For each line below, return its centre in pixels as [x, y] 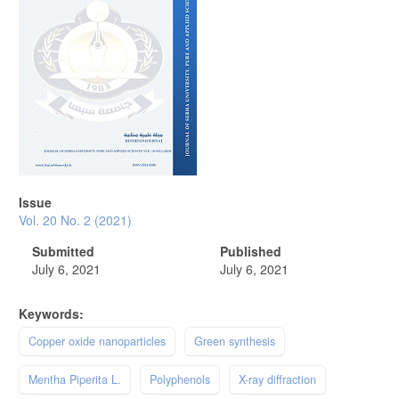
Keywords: [51, 313]
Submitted [63, 251]
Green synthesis [235, 341]
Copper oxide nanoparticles [97, 341]
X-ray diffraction [277, 379]
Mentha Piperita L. [75, 379]
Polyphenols [180, 379]
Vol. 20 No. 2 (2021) [75, 220]
